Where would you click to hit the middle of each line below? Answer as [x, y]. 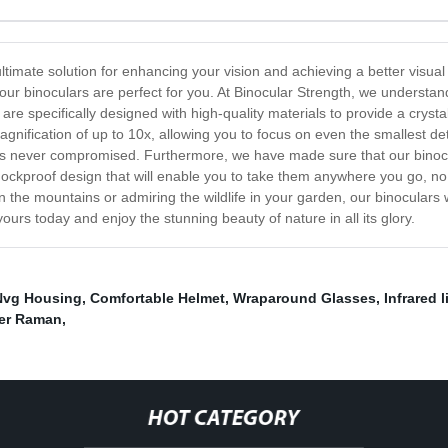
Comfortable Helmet [157, 298]
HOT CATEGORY [223, 420]
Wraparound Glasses [304, 298]
